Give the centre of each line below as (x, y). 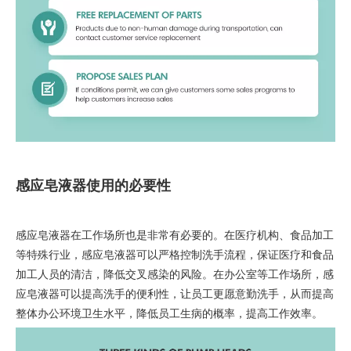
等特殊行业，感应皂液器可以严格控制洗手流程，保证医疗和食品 (175, 254)
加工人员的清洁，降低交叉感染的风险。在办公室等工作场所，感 (175, 274)
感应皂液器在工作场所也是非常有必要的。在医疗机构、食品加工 (175, 235)
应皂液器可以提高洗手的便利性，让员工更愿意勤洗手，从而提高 (175, 293)
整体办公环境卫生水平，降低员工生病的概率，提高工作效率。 (169, 313)
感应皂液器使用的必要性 (93, 185)
